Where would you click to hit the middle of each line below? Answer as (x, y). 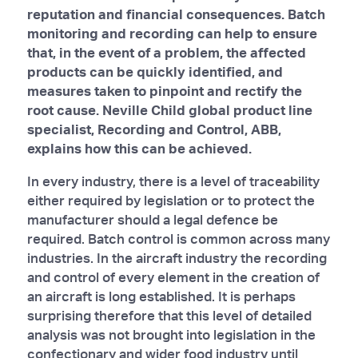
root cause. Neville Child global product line (169, 109)
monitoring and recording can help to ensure (172, 33)
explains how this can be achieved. (139, 148)
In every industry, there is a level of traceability (173, 181)
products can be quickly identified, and (155, 71)
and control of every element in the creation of (173, 276)
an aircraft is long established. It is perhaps (161, 296)
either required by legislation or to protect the (171, 200)
